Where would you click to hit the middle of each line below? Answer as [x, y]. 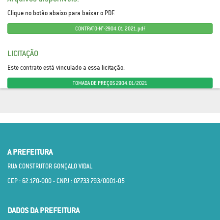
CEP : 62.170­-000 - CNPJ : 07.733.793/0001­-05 [66, 181]
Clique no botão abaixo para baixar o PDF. [61, 13]
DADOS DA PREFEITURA [43, 210]
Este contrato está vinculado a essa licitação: [66, 68]
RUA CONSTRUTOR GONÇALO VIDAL [50, 166]
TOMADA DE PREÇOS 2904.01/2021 [110, 83]
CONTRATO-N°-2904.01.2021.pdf [110, 29]
